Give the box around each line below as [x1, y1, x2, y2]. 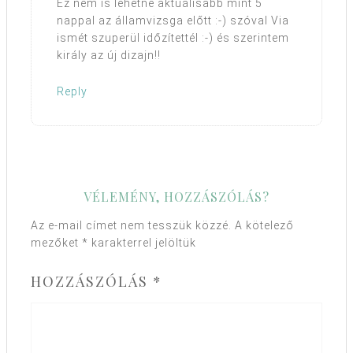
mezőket [31, 236, 82, 249]
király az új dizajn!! [57, 48, 161, 61]
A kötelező [235, 218, 294, 232]
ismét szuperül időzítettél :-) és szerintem [57, 31, 289, 44]
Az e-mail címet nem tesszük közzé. [31, 218, 232, 232]
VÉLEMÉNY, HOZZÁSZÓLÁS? [84, 188, 269, 205]
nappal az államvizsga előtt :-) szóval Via [57, 13, 289, 27]
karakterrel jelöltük [88, 236, 196, 249]
